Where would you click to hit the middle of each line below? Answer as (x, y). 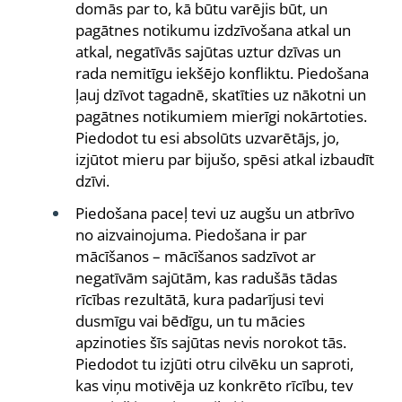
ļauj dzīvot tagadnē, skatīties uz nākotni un (221, 95)
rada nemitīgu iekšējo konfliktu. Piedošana (222, 73)
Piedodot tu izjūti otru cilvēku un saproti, (214, 364)
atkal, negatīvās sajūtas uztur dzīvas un (208, 52)
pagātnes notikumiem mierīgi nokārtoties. (221, 116)
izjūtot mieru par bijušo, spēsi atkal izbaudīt (225, 159)
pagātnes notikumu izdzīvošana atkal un (213, 30)
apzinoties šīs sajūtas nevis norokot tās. (211, 342)
